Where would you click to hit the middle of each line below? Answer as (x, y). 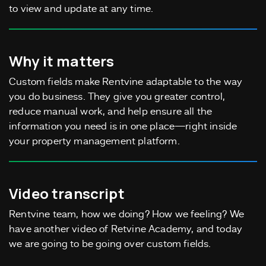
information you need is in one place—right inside (123, 127)
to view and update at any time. (81, 9)
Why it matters (62, 61)
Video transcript (67, 194)
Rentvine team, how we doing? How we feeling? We (126, 215)
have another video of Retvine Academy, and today (126, 230)
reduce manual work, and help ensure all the (111, 112)
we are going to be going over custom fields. (110, 245)
